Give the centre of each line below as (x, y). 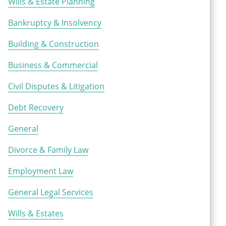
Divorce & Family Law (48, 150)
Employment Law (41, 171)
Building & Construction (53, 44)
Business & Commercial (53, 65)
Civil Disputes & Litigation (56, 86)
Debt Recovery (36, 107)
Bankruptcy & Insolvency (55, 23)
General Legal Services (51, 192)
